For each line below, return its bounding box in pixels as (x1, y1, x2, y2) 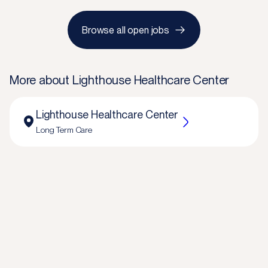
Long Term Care (36, 125, 93, 135)
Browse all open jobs (82, 24, 169, 36)
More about (10, 73, 72, 87)
